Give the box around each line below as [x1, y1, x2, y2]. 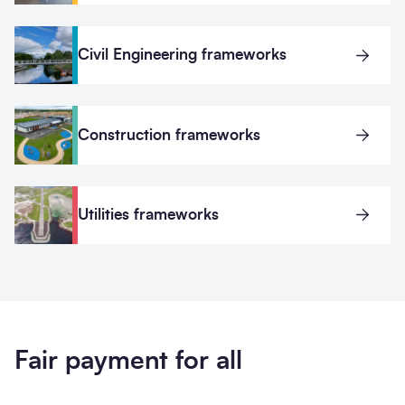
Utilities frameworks [78, 206, 220, 222]
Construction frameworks [78, 127, 261, 143]
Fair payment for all [14, 348, 242, 374]
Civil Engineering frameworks [78, 47, 287, 63]
